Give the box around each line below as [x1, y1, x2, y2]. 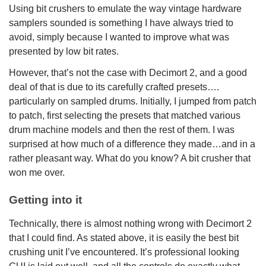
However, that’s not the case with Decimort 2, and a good [9, 67, 247, 78]
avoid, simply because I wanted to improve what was [9, 31, 229, 42]
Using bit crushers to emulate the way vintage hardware [9, 3, 242, 14]
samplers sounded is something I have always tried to [9, 17, 233, 28]
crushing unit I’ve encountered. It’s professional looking [9, 246, 239, 257]
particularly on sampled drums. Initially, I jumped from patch [9, 96, 256, 106]
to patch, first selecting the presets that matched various [9, 110, 240, 121]
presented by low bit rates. [9, 46, 119, 56]
